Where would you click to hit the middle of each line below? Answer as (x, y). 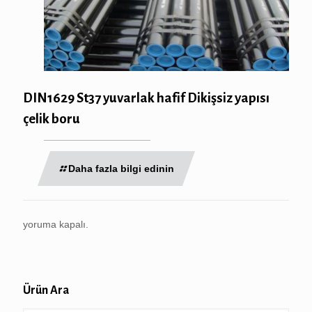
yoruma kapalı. (56, 224)
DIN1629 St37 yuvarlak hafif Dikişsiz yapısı (146, 97)
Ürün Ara (46, 290)
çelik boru (52, 118)
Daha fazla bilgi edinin (121, 168)
